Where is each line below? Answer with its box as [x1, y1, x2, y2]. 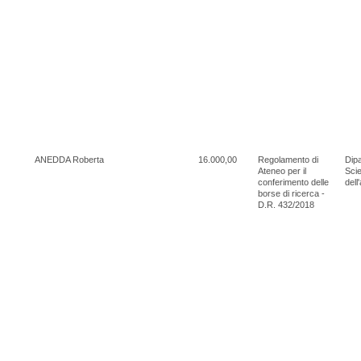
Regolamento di [258, 154, 318, 164]
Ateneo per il [258, 165, 306, 176]
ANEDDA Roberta [35, 154, 104, 164]
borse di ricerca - [258, 188, 325, 198]
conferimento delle [258, 176, 329, 187]
